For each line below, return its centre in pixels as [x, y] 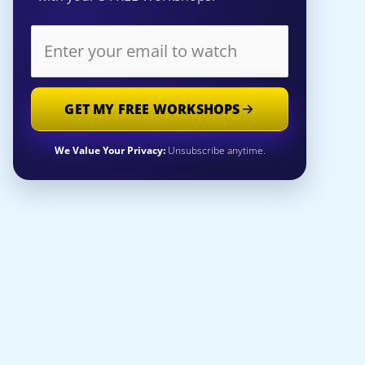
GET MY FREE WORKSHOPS [152, 109]
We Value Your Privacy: [110, 150]
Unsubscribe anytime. [215, 150]
